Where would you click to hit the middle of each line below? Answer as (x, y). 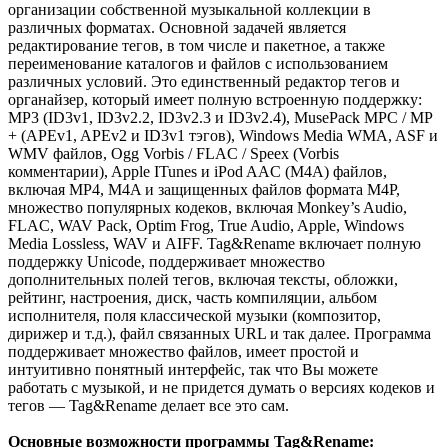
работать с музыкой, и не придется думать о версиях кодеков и (221, 388)
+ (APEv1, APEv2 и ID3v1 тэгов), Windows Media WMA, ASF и (223, 136)
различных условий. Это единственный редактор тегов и (204, 82)
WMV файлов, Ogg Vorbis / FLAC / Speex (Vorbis (173, 154)
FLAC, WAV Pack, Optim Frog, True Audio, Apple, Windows (206, 226)
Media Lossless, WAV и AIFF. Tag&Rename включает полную (214, 244)
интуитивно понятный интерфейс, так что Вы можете (193, 370)
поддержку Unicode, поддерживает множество (166, 262)
